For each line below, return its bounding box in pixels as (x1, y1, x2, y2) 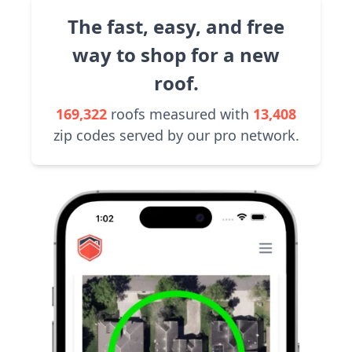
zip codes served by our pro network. (53, 126, 299, 145)
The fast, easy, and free (68, 13, 284, 39)
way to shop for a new (72, 42, 280, 68)
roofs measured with (107, 104, 253, 123)
